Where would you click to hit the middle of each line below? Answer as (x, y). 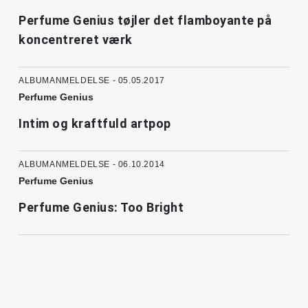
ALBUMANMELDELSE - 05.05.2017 (92, 81)
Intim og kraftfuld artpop (95, 124)
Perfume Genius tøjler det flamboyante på (145, 21)
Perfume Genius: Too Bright (101, 208)
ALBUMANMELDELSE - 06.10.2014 (92, 165)
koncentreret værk (76, 40)
